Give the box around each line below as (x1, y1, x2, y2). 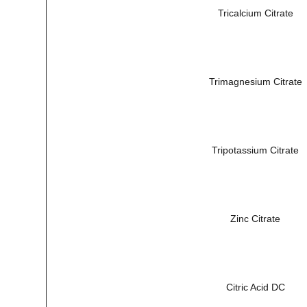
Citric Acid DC (225, 281, 285, 293)
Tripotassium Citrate (212, 144, 299, 156)
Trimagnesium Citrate (208, 75, 302, 87)
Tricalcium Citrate (217, 7, 293, 19)
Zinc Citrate (230, 212, 281, 224)
